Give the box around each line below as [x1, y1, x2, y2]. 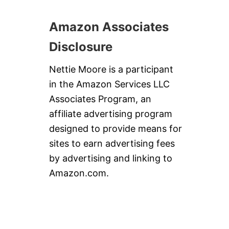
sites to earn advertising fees [49, 138, 175, 149]
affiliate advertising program [49, 108, 172, 119]
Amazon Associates [49, 19, 169, 34]
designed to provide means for [49, 123, 182, 134]
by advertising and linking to [49, 152, 172, 164]
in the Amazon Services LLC [49, 78, 170, 89]
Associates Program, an [49, 93, 151, 104]
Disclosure [49, 39, 112, 54]
